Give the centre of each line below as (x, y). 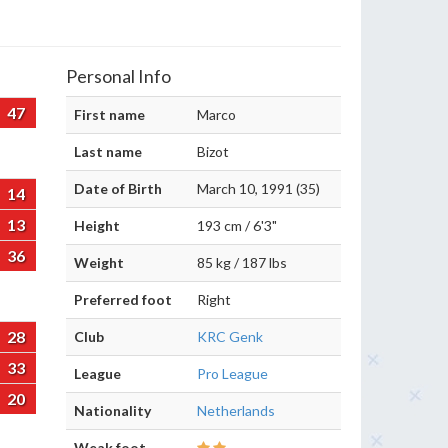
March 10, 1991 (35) (258, 188)
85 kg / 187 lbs (242, 262)
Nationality (112, 410)
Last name (108, 151)
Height (97, 225)
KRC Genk (230, 336)
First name (109, 114)
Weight (99, 262)
